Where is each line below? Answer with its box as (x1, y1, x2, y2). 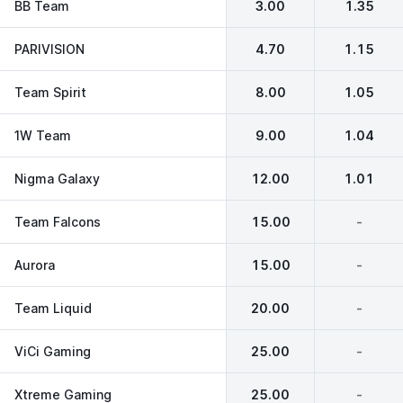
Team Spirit (14, 84, 86, 100)
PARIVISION (14, 40, 85, 57)
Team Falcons (14, 213, 101, 229)
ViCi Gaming (14, 343, 91, 359)
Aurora (14, 256, 55, 273)
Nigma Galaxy (14, 170, 100, 186)
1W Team (14, 127, 71, 143)
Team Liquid (14, 300, 92, 316)
